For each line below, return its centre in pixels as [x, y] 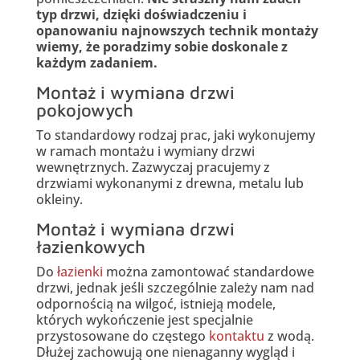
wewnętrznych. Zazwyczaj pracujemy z [153, 168]
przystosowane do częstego [122, 336]
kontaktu [236, 336]
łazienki [80, 272]
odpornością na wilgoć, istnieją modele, [155, 304]
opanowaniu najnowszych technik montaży [177, 31]
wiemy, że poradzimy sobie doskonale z [162, 47]
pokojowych [84, 110]
